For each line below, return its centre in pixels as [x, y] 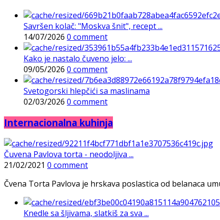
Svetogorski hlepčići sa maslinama [87, 91]
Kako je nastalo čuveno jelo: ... [78, 59]
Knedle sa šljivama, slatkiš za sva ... [86, 213]
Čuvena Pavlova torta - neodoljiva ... [69, 154]
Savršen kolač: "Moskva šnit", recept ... [93, 26]
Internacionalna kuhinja [58, 123]
